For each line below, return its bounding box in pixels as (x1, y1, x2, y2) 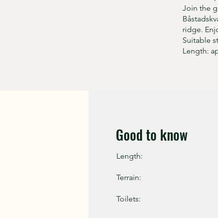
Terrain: (116, 173, 141, 182)
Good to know (116, 125, 188, 145)
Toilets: (116, 194, 141, 203)
